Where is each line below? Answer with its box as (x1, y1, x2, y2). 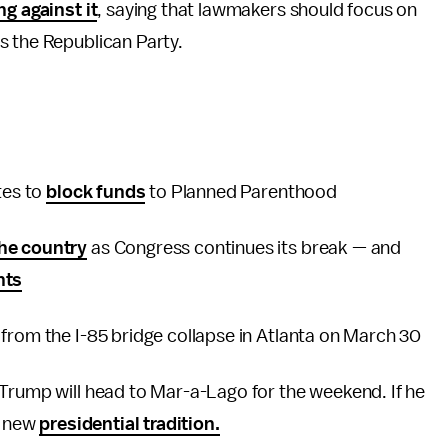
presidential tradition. (39, 414, 220, 434)
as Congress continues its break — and (87, 238, 402, 258)
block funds (46, 182, 146, 202)
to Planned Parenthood (145, 182, 337, 202)
